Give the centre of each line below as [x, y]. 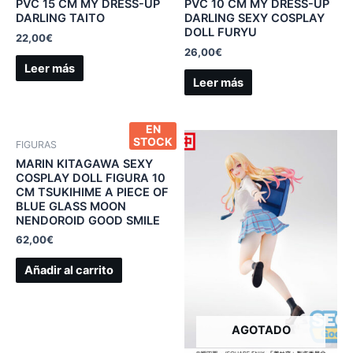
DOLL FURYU [221, 33]
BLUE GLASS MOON [71, 206]
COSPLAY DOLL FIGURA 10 [91, 178]
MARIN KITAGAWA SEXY [84, 163]
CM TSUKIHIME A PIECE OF [92, 192]
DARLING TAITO [60, 19]
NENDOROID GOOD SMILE [88, 220]
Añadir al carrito [69, 271]
